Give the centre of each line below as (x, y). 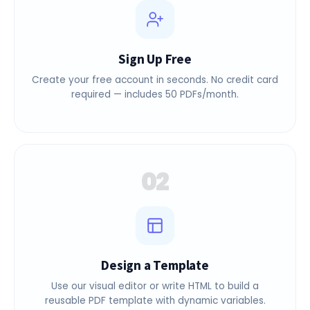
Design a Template (155, 283)
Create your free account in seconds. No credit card (155, 97)
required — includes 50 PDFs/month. (155, 111)
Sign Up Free (155, 76)
